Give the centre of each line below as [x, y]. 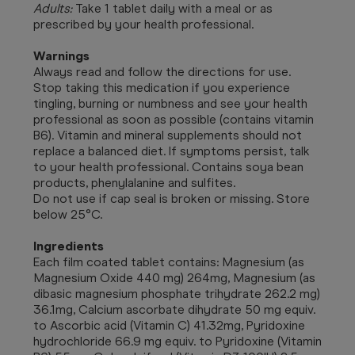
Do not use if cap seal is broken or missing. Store [172, 198]
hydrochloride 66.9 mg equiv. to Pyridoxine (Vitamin [177, 341]
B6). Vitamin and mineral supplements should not [168, 135]
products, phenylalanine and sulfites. [136, 182]
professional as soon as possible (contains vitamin [174, 119]
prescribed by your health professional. [143, 24]
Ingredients [69, 246]
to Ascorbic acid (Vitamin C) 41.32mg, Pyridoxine [169, 325]
